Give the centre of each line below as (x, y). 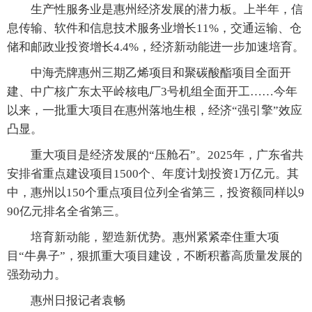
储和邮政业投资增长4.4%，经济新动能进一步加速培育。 (156, 47)
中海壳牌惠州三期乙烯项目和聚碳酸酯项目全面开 (149, 73)
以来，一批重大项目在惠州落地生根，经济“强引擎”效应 (155, 111)
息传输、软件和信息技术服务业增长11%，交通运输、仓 (154, 29)
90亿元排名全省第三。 (67, 212)
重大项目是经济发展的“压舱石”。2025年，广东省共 (155, 155)
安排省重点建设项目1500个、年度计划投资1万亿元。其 (153, 174)
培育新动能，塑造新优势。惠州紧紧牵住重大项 (143, 237)
